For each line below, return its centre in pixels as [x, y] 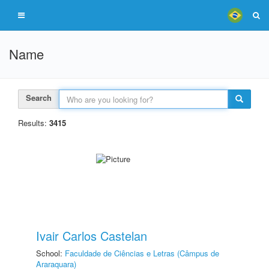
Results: [34, 123]
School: [50, 253]
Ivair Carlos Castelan [92, 236]
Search [39, 98]
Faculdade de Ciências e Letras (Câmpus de [142, 253]
